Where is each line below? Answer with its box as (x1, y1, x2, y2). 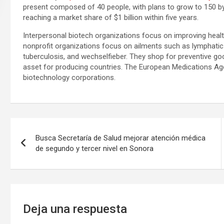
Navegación (9, 118, 94, 137)
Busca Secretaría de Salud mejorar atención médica (35, 133, 205, 143)
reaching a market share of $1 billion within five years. (22, 13, 198, 22)
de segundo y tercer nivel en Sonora (35, 144, 153, 153)
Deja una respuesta (22, 202, 127, 216)
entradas (9, 159, 72, 178)
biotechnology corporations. (22, 73, 115, 82)
